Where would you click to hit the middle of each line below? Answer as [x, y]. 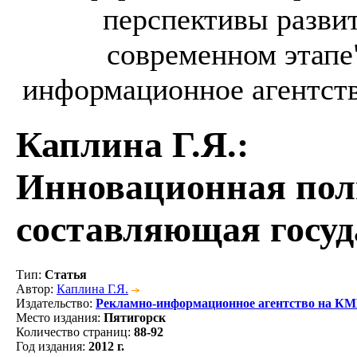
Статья [66, 274]
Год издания [49, 346]
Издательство [53, 303]
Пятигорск [135, 317]
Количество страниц [72, 331]
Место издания [57, 317]
